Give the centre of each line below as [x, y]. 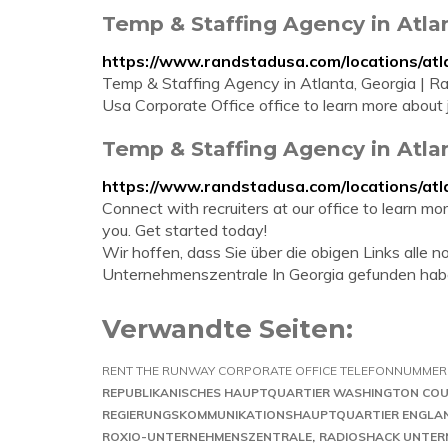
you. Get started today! [184, 230]
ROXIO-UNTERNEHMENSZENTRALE [207, 436]
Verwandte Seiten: [227, 328]
